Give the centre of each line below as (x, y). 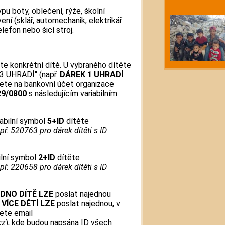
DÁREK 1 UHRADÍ (91, 74)
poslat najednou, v (87, 203)
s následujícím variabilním (72, 93)
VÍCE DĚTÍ (20, 203)
